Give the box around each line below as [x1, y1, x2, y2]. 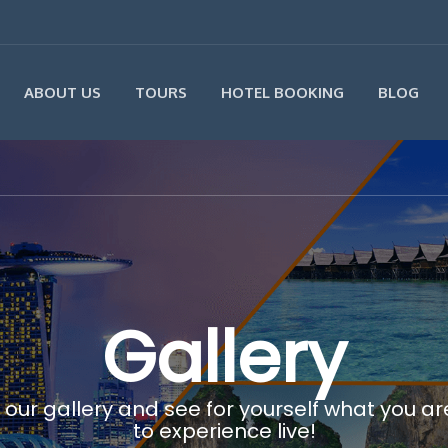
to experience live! [132, 417, 316, 445]
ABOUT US [24, 83, 101, 102]
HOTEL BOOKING [221, 83, 344, 102]
